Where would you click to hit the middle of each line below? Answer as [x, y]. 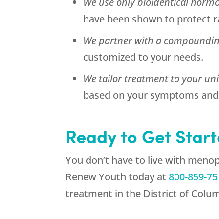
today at [148, 177]
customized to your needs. [143, 57]
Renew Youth [96, 177]
